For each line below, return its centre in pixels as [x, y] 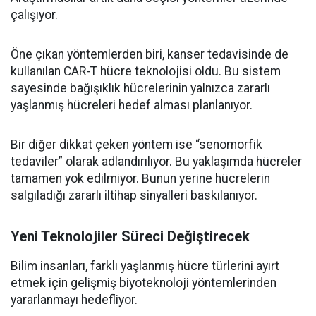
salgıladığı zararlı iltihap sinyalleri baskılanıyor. [134, 195]
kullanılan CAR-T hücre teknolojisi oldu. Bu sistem [146, 71]
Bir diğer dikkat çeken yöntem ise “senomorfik [136, 145]
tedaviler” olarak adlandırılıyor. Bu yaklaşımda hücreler [156, 162]
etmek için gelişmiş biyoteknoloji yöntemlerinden [144, 283]
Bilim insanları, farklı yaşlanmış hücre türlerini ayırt [145, 266]
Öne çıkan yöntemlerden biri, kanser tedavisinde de [150, 54]
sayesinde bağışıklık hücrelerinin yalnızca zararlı [140, 88]
